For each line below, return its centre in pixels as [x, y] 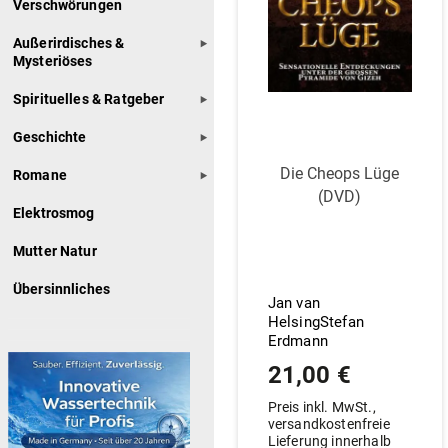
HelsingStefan [315, 322]
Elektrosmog [53, 213]
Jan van [293, 303]
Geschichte [49, 137]
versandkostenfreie [328, 424]
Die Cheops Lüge [340, 173]
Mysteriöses [52, 61]
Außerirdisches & [68, 43]
